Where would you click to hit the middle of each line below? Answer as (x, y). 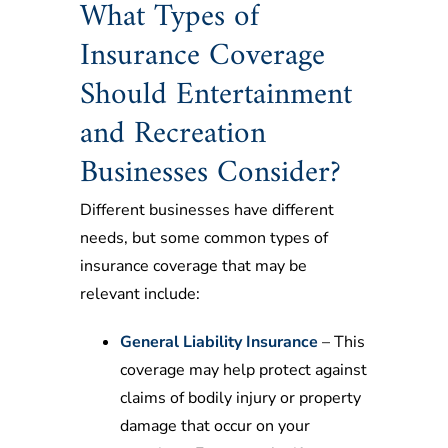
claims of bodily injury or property (240, 397)
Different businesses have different (207, 209)
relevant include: (140, 293)
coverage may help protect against (243, 369)
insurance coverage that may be (193, 265)
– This (341, 341)
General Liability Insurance (219, 341)
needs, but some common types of (204, 237)
